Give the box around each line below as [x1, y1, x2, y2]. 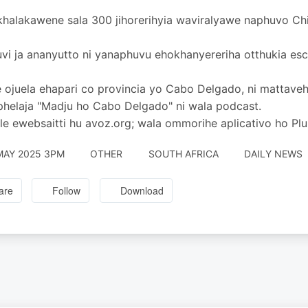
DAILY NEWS [244, 148, 302, 159]
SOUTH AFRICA [148, 148, 219, 159]
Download [120, 184, 164, 198]
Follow [52, 184, 81, 198]
